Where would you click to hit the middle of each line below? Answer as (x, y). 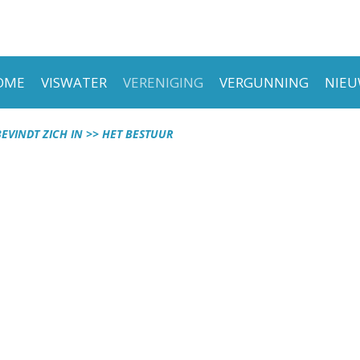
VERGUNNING (264, 82)
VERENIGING (163, 82)
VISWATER (74, 82)
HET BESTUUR (138, 134)
